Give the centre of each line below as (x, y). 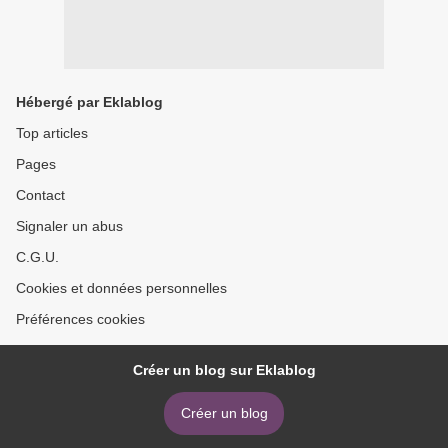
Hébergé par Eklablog (89, 102)
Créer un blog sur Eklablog (224, 370)
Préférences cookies (80, 319)
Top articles (52, 133)
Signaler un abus (69, 226)
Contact (40, 195)
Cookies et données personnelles (121, 288)
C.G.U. (37, 257)
